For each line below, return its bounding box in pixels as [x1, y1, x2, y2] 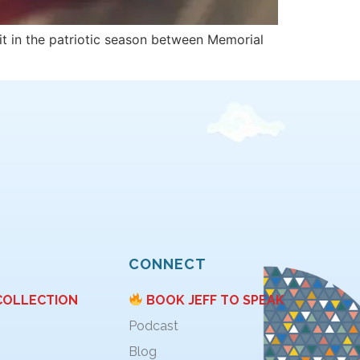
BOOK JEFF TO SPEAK [143, 292, 285, 308]
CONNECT [128, 255, 207, 272]
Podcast [128, 317, 178, 333]
